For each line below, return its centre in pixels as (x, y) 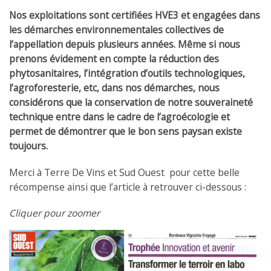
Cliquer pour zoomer (54, 213)
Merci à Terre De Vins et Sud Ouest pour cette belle (124, 172)
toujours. (28, 146)
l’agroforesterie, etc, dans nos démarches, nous (114, 88)
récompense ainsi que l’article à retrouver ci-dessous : (128, 187)
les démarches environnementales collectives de (116, 30)
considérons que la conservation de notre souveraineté (131, 103)
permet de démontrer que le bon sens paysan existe (126, 132)
